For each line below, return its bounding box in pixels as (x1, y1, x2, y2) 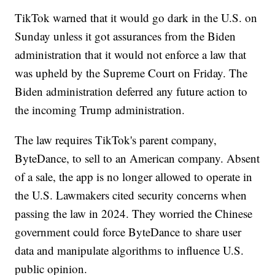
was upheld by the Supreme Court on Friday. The (15, 64, 248, 80)
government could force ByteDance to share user (15, 223, 242, 239)
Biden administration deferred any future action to (15, 83, 248, 99)
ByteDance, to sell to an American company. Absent (15, 150, 260, 166)
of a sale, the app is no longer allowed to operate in (15, 168, 253, 184)
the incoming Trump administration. (15, 101, 185, 117)
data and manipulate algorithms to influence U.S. (15, 242, 244, 258)
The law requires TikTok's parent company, (15, 131, 217, 147)
